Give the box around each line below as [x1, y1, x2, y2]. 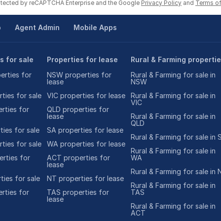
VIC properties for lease [47, 91, 126, 100]
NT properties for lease [47, 174, 124, 183]
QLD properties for [47, 105, 110, 113]
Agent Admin [14, 23, 60, 32]
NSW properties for [47, 71, 112, 79]
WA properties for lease [47, 140, 126, 148]
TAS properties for [47, 188, 110, 196]
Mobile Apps [73, 23, 117, 32]
